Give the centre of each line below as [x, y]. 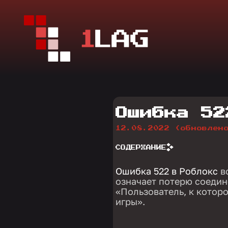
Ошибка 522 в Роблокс [167, 171]
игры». [130, 202]
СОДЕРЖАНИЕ [141, 147]
